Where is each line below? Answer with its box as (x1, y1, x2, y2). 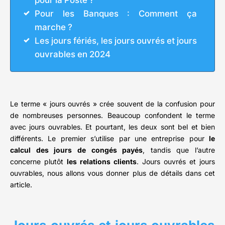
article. (10, 180, 32, 189)
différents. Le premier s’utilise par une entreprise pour (10, 134, 209, 143)
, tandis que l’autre (143, 146, 215, 155)
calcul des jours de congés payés (10, 146, 143, 155)
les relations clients (67, 157, 137, 166)
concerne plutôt (10, 157, 67, 166)
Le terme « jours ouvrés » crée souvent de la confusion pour (10, 99, 215, 108)
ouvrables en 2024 (35, 49, 110, 60)
